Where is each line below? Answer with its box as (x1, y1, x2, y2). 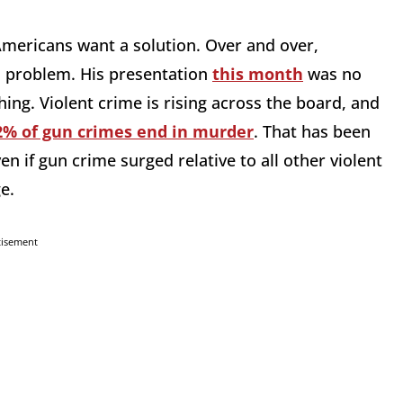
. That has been (254, 121, 371, 143)
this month (212, 63, 303, 85)
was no (303, 63, 362, 85)
